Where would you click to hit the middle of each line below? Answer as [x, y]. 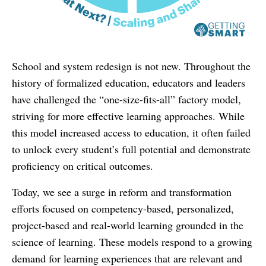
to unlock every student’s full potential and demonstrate [131, 149]
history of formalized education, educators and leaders [129, 82]
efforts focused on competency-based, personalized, [123, 208]
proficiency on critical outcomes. [84, 165]
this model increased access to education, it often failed [131, 132]
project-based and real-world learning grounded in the [128, 225]
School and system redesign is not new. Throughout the [131, 66]
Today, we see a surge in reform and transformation [122, 191]
